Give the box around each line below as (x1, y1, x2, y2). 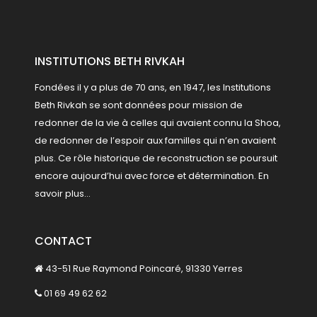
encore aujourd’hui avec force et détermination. (35, 169, 258, 183)
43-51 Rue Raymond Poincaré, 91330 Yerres (43, 262, 243, 276)
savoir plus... (35, 187, 91, 201)
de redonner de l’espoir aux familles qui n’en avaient (35, 134, 276, 148)
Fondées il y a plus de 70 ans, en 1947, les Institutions (35, 81, 271, 95)
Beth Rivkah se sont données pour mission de (35, 98, 243, 113)
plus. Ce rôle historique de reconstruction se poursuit (35, 151, 277, 166)
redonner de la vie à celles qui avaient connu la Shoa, (35, 116, 281, 130)
